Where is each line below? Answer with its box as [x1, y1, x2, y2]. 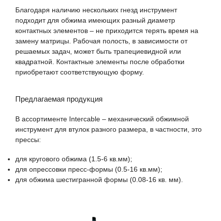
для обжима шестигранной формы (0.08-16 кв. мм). [15, 175, 183, 184]
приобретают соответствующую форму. [15, 68, 144, 76]
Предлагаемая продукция [15, 95, 103, 104]
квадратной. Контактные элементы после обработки [15, 57, 184, 66]
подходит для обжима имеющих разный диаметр [15, 16, 175, 24]
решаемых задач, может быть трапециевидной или [15, 47, 181, 55]
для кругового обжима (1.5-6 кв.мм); [15, 154, 132, 163]
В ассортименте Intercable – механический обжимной [15, 115, 189, 123]
